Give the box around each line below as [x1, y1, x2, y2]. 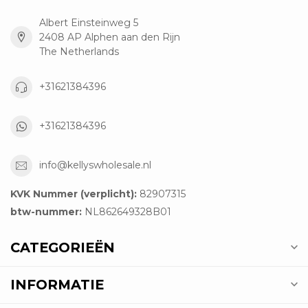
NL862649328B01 [82, 205, 171, 218]
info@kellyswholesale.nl [39, 159, 151, 172]
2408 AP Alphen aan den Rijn [39, 30, 180, 43]
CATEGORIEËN [10, 239, 115, 256]
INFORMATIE [10, 276, 104, 293]
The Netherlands [39, 45, 119, 58]
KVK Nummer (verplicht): [10, 187, 137, 200]
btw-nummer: [10, 205, 82, 218]
